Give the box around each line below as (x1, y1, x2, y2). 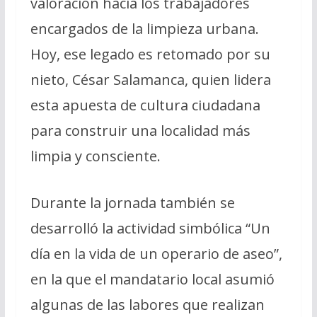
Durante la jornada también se (30, 192, 235, 212)
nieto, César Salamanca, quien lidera (30, 69, 271, 89)
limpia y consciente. (30, 146, 161, 166)
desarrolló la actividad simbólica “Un (30, 218, 270, 238)
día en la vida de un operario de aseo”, (30, 243, 282, 263)
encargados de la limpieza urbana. (30, 18, 259, 38)
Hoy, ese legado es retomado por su (30, 44, 270, 64)
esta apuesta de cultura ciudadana (30, 95, 260, 115)
